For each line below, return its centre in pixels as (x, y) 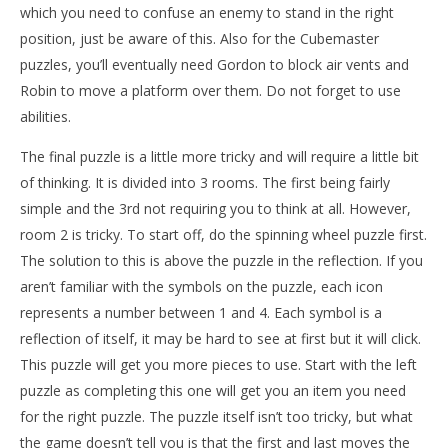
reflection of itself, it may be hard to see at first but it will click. (220, 339)
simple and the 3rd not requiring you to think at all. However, (215, 209)
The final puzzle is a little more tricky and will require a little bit (219, 157)
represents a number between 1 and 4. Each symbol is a (201, 313)
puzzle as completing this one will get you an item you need (213, 391)
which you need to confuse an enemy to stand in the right (207, 13)
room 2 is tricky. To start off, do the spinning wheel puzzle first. (223, 235)
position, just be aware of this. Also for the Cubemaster (199, 39)
